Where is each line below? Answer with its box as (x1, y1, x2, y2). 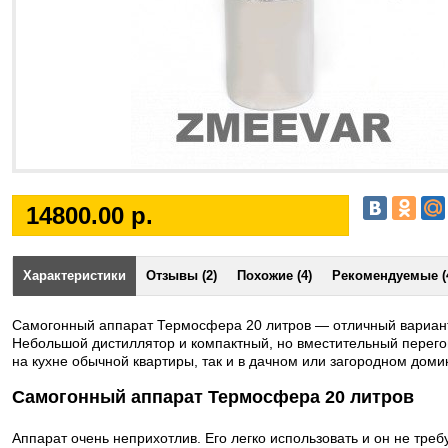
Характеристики (23, 268, 126, 283)
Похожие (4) (237, 268, 312, 283)
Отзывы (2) (146, 268, 217, 283)
